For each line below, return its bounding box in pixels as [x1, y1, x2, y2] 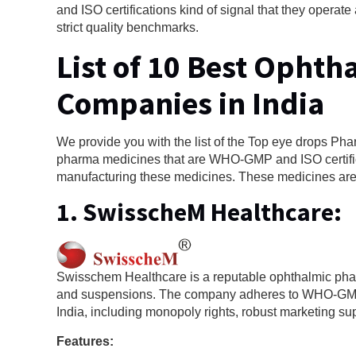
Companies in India [56, 83, 325, 123]
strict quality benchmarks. [56, 20, 199, 34]
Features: [56, 334, 114, 348]
